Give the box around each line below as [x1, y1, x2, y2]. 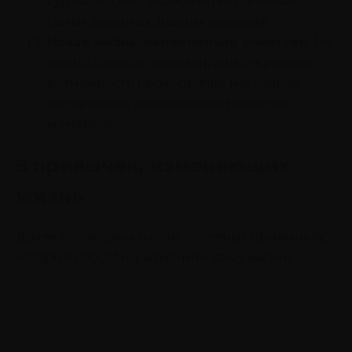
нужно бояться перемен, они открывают [47, 54, 313, 70]
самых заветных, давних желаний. [47, 13, 271, 29]
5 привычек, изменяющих [16, 153, 290, 177]
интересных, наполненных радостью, [47, 95, 293, 111]
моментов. [47, 115, 115, 131]
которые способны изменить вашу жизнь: [16, 249, 293, 265]
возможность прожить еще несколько [47, 75, 300, 90]
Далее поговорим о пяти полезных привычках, [16, 229, 327, 244]
